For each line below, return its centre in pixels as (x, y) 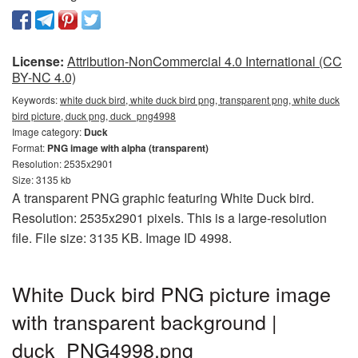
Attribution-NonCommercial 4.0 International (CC (205, 62)
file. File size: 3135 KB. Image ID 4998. (122, 238)
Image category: (48, 132)
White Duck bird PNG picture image (171, 294)
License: (38, 62)
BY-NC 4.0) (44, 78)
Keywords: (36, 100)
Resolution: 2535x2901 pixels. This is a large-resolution (169, 218)
